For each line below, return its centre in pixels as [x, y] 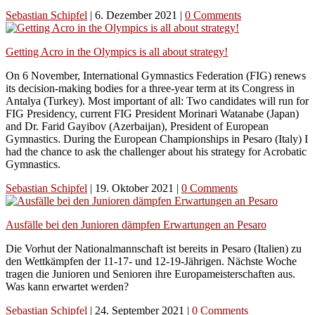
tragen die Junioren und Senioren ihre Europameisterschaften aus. [150, 274]
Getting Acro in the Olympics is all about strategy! [117, 51]
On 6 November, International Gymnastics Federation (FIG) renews [156, 75]
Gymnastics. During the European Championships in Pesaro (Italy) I [157, 139]
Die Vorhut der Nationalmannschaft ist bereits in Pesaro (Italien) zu [154, 248]
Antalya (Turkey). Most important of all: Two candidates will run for [157, 101]
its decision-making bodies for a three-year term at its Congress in [150, 88]
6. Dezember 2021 [137, 15]
